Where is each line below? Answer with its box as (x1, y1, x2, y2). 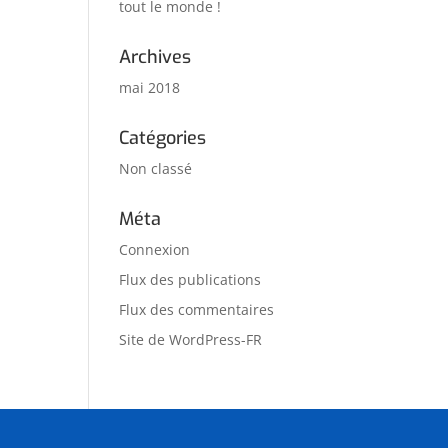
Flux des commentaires (119, 300, 275, 319)
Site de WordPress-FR (119, 330, 263, 349)
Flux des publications (119, 270, 262, 289)
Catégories (119, 126, 207, 150)
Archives (119, 45, 192, 69)
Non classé (119, 159, 193, 178)
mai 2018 (119, 78, 181, 97)
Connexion (119, 240, 191, 259)
